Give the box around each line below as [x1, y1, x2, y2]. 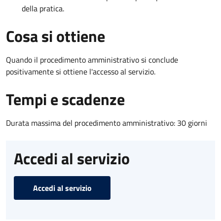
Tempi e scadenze [6, 87, 125, 111]
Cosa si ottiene [6, 24, 105, 48]
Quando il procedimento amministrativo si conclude [6, 53, 178, 66]
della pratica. [22, 2, 64, 14]
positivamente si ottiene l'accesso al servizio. [6, 65, 155, 77]
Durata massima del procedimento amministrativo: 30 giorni [6, 116, 207, 129]
